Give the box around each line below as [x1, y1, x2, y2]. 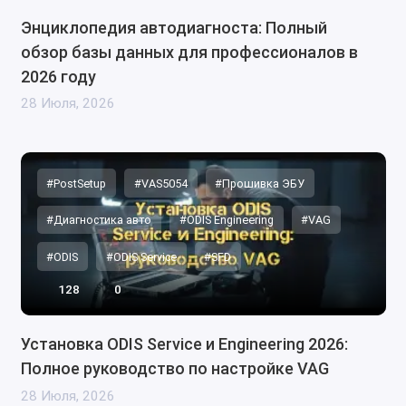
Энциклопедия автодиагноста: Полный [20, 18, 327, 38]
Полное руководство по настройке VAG [20, 359, 329, 379]
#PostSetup [46, 176, 107, 190]
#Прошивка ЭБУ [215, 176, 305, 190]
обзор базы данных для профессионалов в [20, 43, 358, 63]
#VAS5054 [133, 176, 188, 190]
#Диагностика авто [46, 213, 152, 227]
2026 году [20, 67, 96, 87]
